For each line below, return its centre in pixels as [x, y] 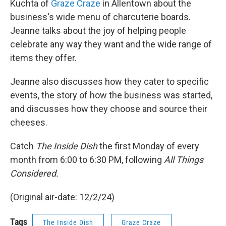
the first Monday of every [148, 146]
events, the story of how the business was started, [111, 95]
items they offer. [43, 58]
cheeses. [29, 122]
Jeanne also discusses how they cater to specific [109, 81]
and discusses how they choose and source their [109, 109]
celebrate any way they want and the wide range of [111, 44]
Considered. [34, 173]
